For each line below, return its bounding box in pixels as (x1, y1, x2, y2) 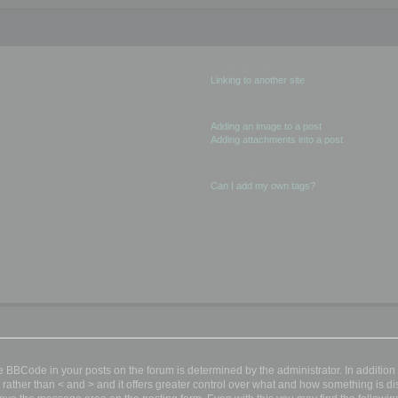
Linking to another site (210, 74, 305, 85)
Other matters (210, 166, 275, 178)
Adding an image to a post (210, 120, 322, 131)
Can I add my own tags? (210, 179, 315, 191)
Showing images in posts (210, 107, 330, 118)
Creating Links (210, 60, 279, 72)
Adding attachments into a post (210, 133, 343, 145)
